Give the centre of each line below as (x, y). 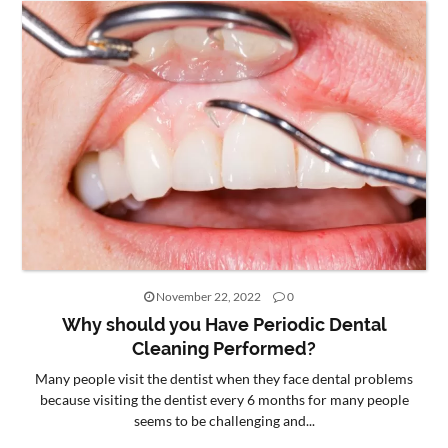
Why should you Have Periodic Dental (224, 324)
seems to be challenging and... (224, 420)
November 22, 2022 (208, 296)
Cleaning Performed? (224, 348)
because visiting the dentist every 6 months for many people (224, 399)
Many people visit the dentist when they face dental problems (224, 378)
